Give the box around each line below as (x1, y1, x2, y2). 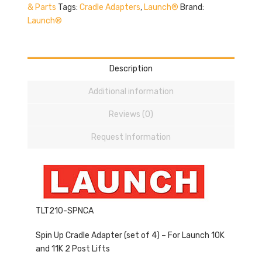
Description (109, 63, 153, 74)
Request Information (91, 132, 171, 142)
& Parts (27, 2, 56, 13)
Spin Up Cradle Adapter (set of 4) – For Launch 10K (36, 230, 225, 240)
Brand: (180, 2, 204, 13)
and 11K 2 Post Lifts (36, 243, 111, 254)
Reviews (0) (108, 109, 153, 119)
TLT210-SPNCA (36, 206, 94, 216)
